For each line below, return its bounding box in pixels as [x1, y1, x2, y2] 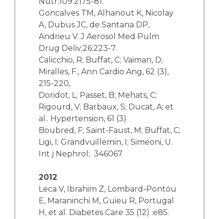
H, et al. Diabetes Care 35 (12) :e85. [39, 208, 169, 217]
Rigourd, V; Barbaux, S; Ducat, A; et [39, 102, 174, 111]
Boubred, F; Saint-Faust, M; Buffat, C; [39, 126, 180, 135]
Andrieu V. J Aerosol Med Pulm [39, 32, 159, 41]
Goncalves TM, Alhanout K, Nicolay [39, 8, 174, 18]
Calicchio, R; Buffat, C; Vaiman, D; [39, 55, 163, 65]
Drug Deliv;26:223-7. [39, 44, 117, 53]
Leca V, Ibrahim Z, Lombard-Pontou [39, 184, 176, 194]
